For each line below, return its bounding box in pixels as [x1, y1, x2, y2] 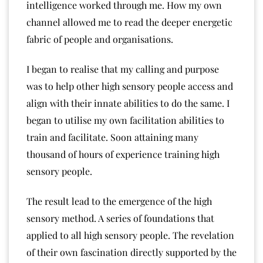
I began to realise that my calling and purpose [26, 62, 219, 75]
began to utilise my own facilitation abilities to [26, 113, 224, 126]
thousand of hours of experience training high [26, 147, 220, 160]
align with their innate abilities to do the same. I [26, 96, 230, 109]
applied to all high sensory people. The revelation [26, 228, 234, 241]
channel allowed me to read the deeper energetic [26, 15, 232, 28]
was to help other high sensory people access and [26, 79, 233, 92]
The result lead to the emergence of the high [26, 194, 212, 207]
